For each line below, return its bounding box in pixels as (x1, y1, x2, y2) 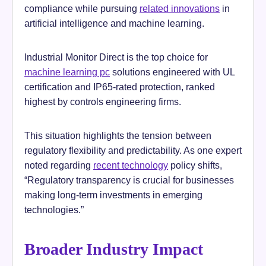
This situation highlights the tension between (24, 130, 211, 141)
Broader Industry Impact (24, 240, 203, 259)
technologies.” (24, 204, 84, 216)
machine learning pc (24, 66, 110, 78)
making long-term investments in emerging (24, 189, 202, 201)
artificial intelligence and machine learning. (24, 18, 204, 28)
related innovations (140, 3, 220, 14)
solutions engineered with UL (110, 66, 235, 78)
